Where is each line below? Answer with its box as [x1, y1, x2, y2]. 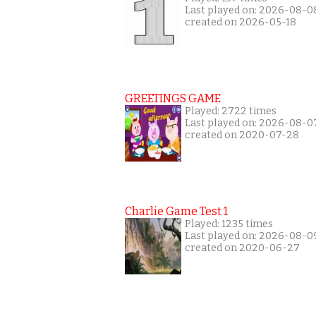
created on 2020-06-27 [185, 242, 300, 254]
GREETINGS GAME [125, 92, 221, 105]
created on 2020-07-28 [185, 129, 299, 141]
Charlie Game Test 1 [125, 205, 228, 218]
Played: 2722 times [185, 105, 276, 117]
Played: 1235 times [185, 218, 273, 230]
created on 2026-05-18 [185, 16, 296, 28]
